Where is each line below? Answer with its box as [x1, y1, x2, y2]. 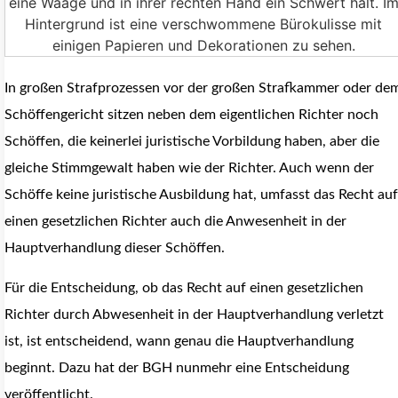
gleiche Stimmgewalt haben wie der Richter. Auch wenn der [4, 161, 374, 176]
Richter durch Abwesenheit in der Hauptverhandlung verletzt [4, 306, 384, 322]
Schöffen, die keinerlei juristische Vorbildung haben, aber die [4, 134, 379, 149]
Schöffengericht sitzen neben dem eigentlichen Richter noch [4, 107, 378, 123]
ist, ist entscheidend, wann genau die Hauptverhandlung [4, 333, 354, 348]
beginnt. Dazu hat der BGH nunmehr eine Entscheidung [4, 360, 349, 375]
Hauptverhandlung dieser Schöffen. [4, 241, 228, 256]
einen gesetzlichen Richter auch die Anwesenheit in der [4, 214, 346, 229]
